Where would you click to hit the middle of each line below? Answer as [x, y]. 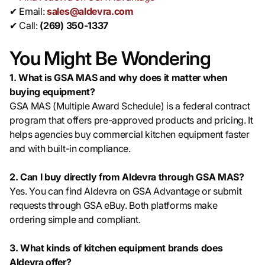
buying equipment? [52, 92]
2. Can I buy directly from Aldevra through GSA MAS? [127, 177]
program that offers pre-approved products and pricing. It [131, 120]
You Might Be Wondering [110, 59]
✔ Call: [25, 26]
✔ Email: [28, 12]
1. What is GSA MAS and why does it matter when [119, 78]
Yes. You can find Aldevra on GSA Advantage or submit [126, 191]
